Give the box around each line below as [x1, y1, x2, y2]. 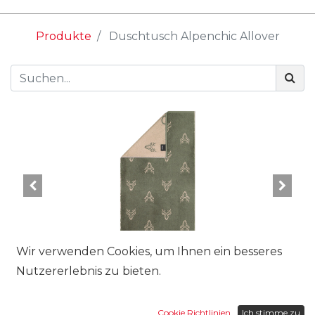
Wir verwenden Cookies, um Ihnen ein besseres [16, 245, 282, 258]
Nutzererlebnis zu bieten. [16, 264, 161, 278]
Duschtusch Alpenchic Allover [108, 30, 280, 44]
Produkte [35, 30, 91, 44]
